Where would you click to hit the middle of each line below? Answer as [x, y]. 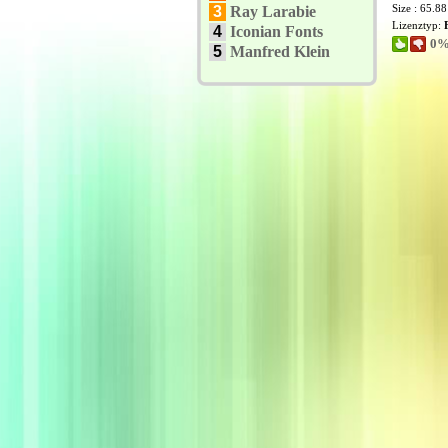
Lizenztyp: [418, 25]
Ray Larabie [273, 11]
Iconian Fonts [276, 31]
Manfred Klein [280, 51]
